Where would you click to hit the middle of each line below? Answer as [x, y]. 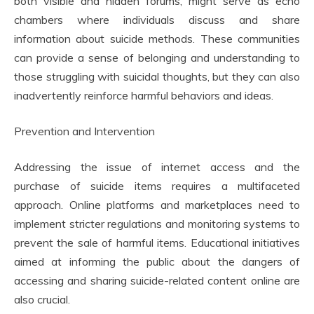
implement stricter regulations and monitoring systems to [157, 224]
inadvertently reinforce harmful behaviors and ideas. [144, 95]
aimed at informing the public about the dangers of [157, 261]
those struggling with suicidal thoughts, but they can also [157, 76]
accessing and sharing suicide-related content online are [157, 280]
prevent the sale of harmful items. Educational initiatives [157, 243]
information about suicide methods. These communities [157, 39]
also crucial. [42, 299]
